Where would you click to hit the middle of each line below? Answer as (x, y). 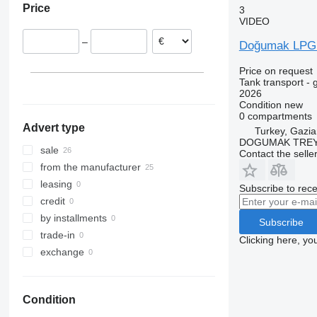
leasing (56, 184)
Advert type (53, 128)
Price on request (276, 71)
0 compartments (275, 116)
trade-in (57, 235)
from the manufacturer (90, 167)
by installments (73, 218)
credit (52, 201)
